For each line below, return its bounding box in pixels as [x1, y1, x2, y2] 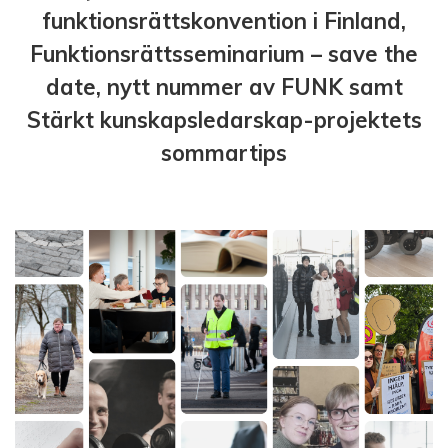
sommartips [161, 139, 287, 168]
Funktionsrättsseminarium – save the [30, 40, 418, 69]
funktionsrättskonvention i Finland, [42, 7, 406, 36]
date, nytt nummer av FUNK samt [45, 73, 403, 102]
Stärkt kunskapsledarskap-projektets [26, 106, 422, 135]
